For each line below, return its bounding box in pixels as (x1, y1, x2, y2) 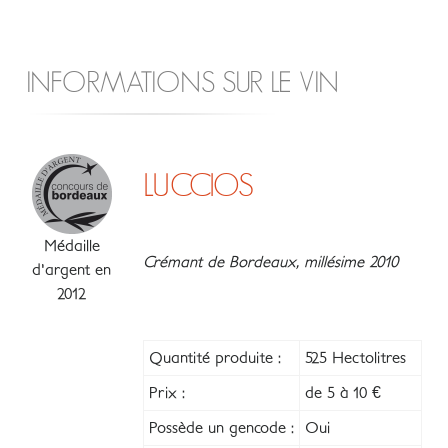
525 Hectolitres (305, 350, 406, 367)
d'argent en (32, 262, 111, 279)
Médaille (43, 238, 100, 255)
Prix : (149, 385, 185, 402)
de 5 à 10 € (305, 385, 381, 402)
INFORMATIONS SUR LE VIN (26, 69, 339, 99)
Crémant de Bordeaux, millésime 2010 (143, 254, 398, 271)
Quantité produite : (149, 350, 281, 367)
